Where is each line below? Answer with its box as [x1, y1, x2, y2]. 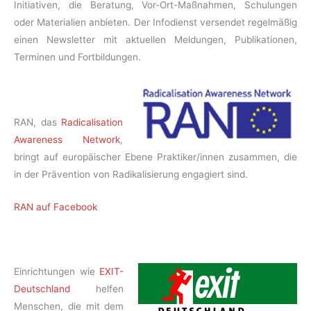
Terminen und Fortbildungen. [14, 51, 141, 62]
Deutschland [14, 283, 70, 295]
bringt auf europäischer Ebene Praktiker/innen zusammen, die [14, 151, 297, 162]
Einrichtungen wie [14, 266, 100, 278]
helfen [70, 283, 124, 295]
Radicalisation [61, 116, 124, 128]
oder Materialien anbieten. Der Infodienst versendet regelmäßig [14, 16, 297, 28]
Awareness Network [14, 133, 121, 145]
